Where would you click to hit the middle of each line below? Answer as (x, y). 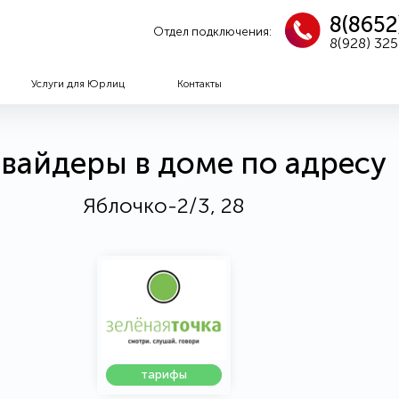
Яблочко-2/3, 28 (163, 205)
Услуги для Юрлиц (77, 84)
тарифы (163, 375)
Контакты (199, 84)
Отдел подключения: (213, 31)
